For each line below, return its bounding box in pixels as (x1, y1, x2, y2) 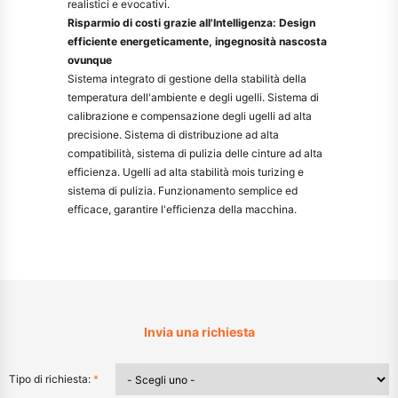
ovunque (68, 53, 113, 67)
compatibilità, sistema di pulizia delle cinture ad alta (68, 147, 323, 160)
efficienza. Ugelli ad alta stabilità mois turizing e (68, 165, 305, 179)
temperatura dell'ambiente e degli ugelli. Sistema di (68, 91, 320, 104)
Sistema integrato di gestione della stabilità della (68, 72, 307, 85)
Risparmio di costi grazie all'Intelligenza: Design (68, 16, 316, 29)
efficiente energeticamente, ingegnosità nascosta (68, 35, 328, 48)
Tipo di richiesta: (9, 372, 93, 386)
